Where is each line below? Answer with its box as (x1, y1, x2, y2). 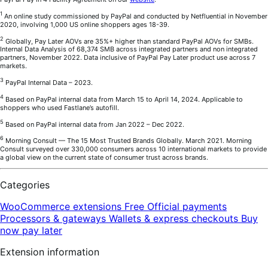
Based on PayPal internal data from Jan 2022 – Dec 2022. (4, 120, 184, 129)
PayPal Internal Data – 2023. (4, 78, 93, 87)
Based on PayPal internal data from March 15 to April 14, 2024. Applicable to (4, 95, 243, 103)
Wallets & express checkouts (109, 212, 241, 224)
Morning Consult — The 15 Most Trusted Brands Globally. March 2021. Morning (4, 136, 252, 145)
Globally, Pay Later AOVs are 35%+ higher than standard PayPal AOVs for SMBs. (4, 36, 254, 45)
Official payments (147, 200, 227, 212)
